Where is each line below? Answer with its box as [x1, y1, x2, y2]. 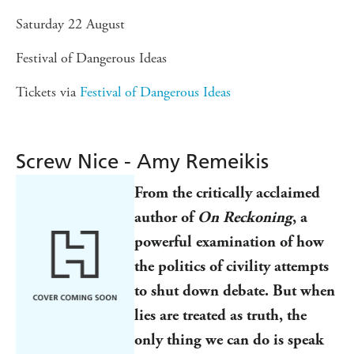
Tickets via [16, 82, 80, 101]
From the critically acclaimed [134, 183, 320, 202]
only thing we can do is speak [134, 330, 324, 349]
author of [134, 207, 198, 227]
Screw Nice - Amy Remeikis [16, 149, 269, 174]
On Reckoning [198, 207, 292, 227]
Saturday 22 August [16, 14, 125, 33]
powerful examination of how [134, 232, 324, 251]
